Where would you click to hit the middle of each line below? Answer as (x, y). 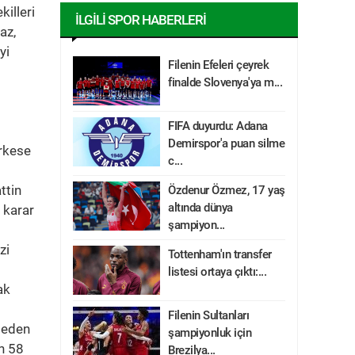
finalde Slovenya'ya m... (225, 82)
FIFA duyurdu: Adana (218, 126)
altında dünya (200, 208)
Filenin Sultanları (208, 315)
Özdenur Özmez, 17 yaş (227, 190)
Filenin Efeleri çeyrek (218, 65)
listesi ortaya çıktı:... (217, 272)
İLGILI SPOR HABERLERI (141, 20)
